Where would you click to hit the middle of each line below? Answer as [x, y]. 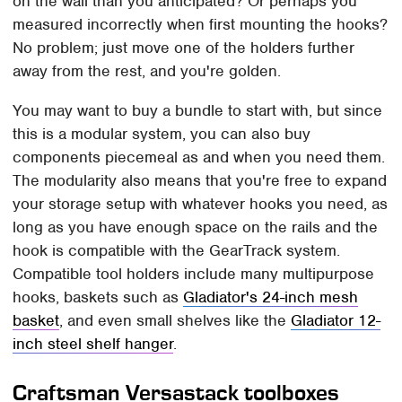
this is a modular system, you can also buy [162, 134]
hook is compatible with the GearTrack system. [177, 251]
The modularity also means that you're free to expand [200, 181]
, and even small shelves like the [175, 321]
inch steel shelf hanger [93, 344]
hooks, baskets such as [98, 297]
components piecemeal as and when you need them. [199, 157]
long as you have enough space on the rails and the [196, 227]
